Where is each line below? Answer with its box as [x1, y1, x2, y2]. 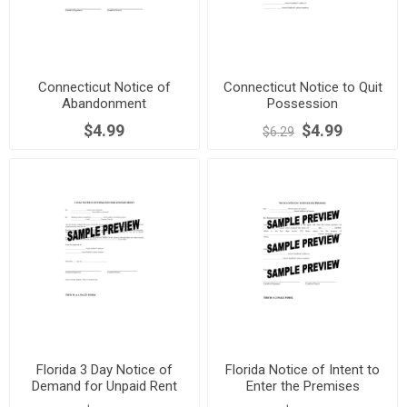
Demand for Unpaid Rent [31, 377, 177, 394]
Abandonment [62, 95, 147, 113]
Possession [267, 95, 339, 113]
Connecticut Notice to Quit [223, 79, 382, 96]
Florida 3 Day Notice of [35, 361, 173, 378]
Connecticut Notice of [37, 79, 171, 96]
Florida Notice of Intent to [225, 361, 381, 378]
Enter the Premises [245, 377, 360, 394]
